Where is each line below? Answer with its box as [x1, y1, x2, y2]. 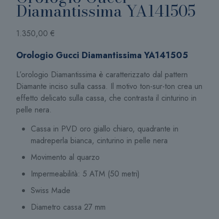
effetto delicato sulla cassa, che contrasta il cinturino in [16, 92, 197, 104]
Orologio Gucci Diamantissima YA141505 [16, 49, 188, 62]
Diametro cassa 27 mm [31, 201, 106, 213]
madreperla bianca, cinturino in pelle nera [31, 135, 168, 146]
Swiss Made [31, 185, 70, 196]
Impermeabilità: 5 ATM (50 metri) [31, 168, 140, 179]
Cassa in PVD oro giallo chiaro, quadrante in [31, 123, 178, 134]
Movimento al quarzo [31, 152, 100, 163]
